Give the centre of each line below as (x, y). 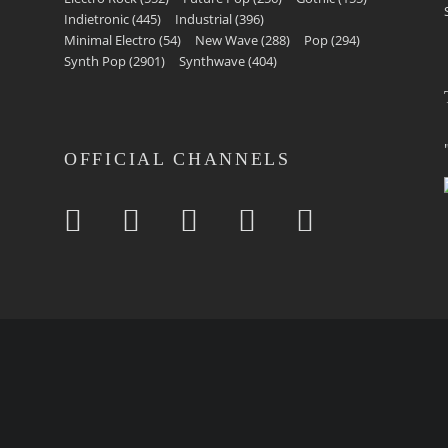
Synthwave (212, 61)
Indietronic (96, 19)
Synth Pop (95, 61)
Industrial (203, 19)
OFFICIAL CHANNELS (177, 159)
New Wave (226, 40)
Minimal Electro (110, 40)
